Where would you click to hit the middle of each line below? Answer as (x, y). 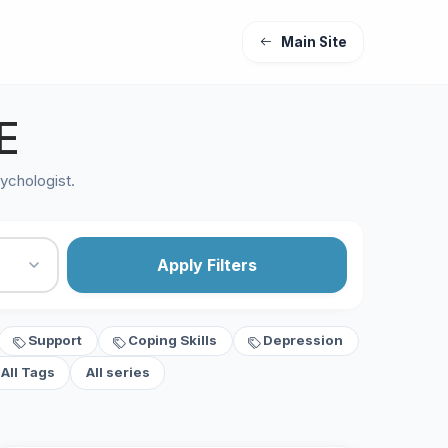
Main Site (314, 42)
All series (117, 372)
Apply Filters (207, 265)
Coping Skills (173, 340)
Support (55, 340)
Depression (303, 340)
